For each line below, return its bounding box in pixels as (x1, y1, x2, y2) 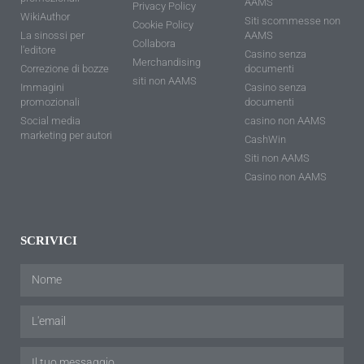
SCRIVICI (20, 233, 77, 247)
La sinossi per (20, 28, 84, 41)
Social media (20, 114, 80, 127)
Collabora (132, 37, 175, 50)
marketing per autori (20, 128, 112, 141)
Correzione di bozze (20, 62, 109, 75)
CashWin (244, 132, 286, 145)
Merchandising (132, 55, 201, 68)
